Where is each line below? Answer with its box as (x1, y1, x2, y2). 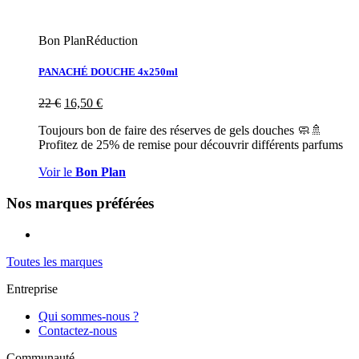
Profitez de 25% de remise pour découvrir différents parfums (38, 138, 343, 152)
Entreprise (6, 281, 58, 296)
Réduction (86, 33, 138, 47)
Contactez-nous (38, 323, 117, 337)
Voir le (38, 165, 75, 179)
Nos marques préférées (6, 194, 154, 212)
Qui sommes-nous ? (38, 309, 139, 323)
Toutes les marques (6, 254, 103, 268)
